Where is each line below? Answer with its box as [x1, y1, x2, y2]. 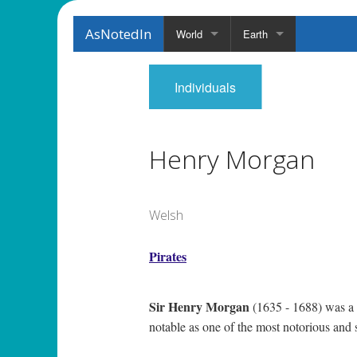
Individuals [175, 78, 236, 96]
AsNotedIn [85, 25, 151, 43]
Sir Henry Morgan [149, 297, 249, 316]
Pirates [149, 247, 186, 266]
